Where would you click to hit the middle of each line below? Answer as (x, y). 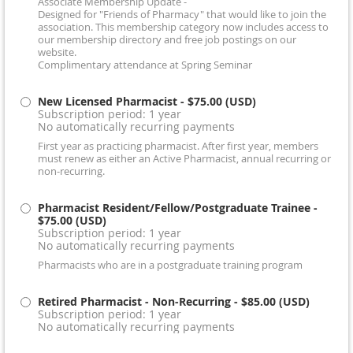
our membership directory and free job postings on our (167, 40)
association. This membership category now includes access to (183, 27)
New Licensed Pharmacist (108, 101)
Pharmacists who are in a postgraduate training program (170, 265)
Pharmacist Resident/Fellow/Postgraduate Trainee (174, 208)
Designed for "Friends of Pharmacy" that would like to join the (182, 15)
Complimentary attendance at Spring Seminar (145, 65)
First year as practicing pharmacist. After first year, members (178, 146)
